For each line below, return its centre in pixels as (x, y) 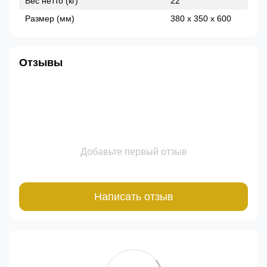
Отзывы (41, 63)
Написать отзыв (133, 196)
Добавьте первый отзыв (133, 152)
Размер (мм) (50, 19)
